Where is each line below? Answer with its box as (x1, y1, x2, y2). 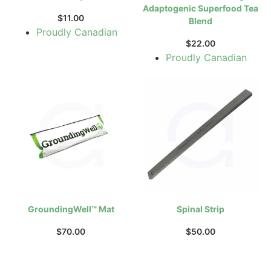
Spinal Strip (176, 203, 224, 214)
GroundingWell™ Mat (27, 203, 114, 214)
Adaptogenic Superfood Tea (142, 2, 258, 13)
